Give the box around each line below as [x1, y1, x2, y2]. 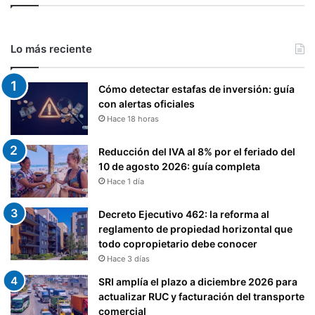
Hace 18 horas [107, 114, 159, 124]
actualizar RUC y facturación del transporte [98, 290, 304, 303]
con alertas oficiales [98, 98, 195, 110]
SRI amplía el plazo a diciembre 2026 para [98, 276, 297, 288]
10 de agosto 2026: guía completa [98, 160, 260, 173]
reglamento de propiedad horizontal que [98, 223, 292, 236]
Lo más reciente [11, 42, 92, 56]
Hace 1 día [107, 176, 144, 187]
